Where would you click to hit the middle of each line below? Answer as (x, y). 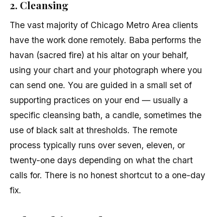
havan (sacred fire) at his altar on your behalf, (99, 55)
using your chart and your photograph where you (106, 70)
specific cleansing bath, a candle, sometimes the (106, 115)
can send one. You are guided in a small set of (101, 85)
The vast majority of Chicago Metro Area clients (104, 25)
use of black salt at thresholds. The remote (93, 130)
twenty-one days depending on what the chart (101, 160)
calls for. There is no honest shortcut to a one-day (108, 175)
